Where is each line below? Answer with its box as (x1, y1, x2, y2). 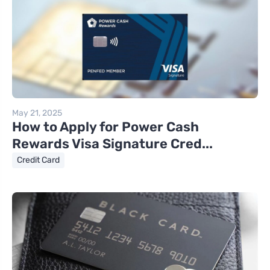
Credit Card (17, 155, 60, 166)
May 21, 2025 (12, 108, 62, 119)
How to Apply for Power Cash (12, 119, 199, 136)
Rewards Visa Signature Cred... (12, 136, 213, 152)
